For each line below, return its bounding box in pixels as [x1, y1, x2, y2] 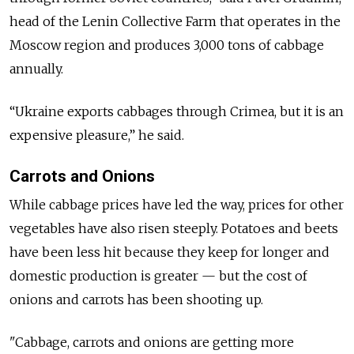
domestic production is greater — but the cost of [9, 267, 307, 284]
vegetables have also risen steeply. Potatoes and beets [9, 220, 338, 236]
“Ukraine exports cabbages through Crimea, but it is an [9, 104, 344, 120]
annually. [9, 61, 63, 77]
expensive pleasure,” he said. [9, 127, 184, 144]
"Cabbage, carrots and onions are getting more [9, 333, 294, 350]
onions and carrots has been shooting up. [9, 291, 263, 307]
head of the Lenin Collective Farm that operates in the [9, 13, 341, 30]
